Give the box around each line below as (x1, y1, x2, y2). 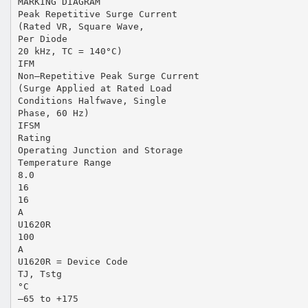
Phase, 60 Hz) (17, 107, 89, 118)
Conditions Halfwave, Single (17, 95, 166, 106)
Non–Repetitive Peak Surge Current (17, 70, 199, 81)
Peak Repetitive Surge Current (17, 8, 177, 19)
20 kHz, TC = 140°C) (17, 45, 122, 56)
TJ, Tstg (17, 268, 62, 279)
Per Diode (17, 33, 67, 44)
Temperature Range (17, 157, 111, 168)
